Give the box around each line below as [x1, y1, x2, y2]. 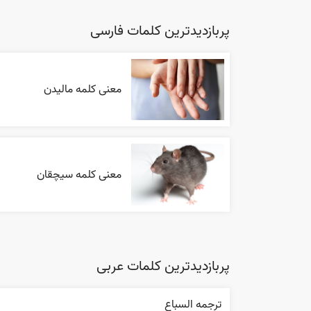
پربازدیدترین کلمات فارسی [90, 19, 230, 42]
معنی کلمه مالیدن [44, 80, 122, 99]
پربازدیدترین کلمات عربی [96, 255, 230, 278]
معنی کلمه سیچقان [37, 165, 122, 184]
